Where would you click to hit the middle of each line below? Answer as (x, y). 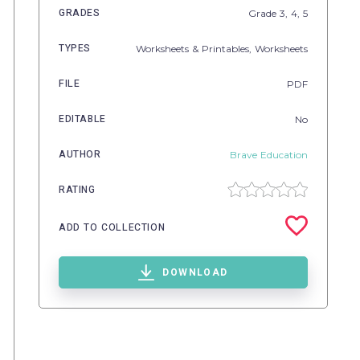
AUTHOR (80, 154)
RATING (77, 190)
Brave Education (269, 154)
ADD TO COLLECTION (112, 227)
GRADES (80, 13)
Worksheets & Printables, (195, 48)
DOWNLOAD (195, 272)
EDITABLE (82, 119)
